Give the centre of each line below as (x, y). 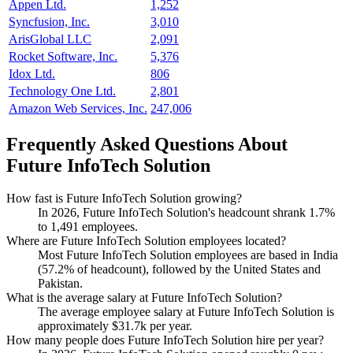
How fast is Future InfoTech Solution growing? (124, 199)
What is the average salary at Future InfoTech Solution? (144, 298)
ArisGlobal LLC (50, 39)
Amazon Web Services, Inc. (78, 108)
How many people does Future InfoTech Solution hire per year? (165, 340)
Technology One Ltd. (62, 91)
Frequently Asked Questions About (147, 144)
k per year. (166, 326)
